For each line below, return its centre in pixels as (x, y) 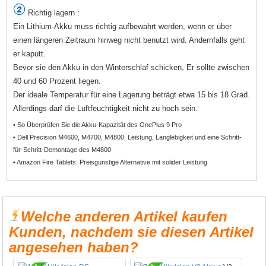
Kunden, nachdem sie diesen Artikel (132, 232)
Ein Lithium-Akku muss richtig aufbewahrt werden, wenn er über (123, 26)
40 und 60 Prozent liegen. (57, 81)
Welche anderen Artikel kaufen (124, 216)
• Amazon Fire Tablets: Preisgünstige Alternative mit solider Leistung (110, 162)
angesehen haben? (74, 247)
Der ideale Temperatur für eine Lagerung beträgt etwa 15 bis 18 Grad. (132, 94)
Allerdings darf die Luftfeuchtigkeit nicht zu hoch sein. (106, 108)
